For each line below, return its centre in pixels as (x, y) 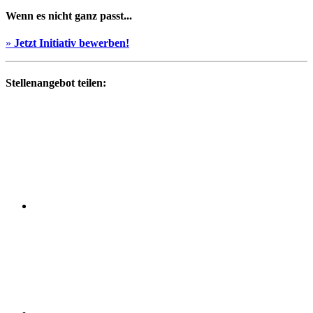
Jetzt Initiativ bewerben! (72, 43)
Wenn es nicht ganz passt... (69, 15)
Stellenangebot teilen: (56, 83)
